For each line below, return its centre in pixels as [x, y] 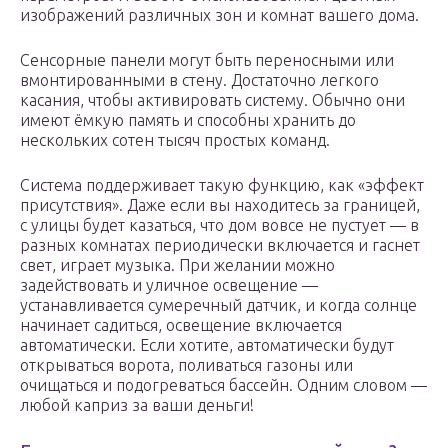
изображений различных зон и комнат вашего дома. [219, 15]
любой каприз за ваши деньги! [137, 405]
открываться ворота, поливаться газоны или [186, 365]
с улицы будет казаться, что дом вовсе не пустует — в [219, 225]
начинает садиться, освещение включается [181, 325]
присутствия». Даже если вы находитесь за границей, [220, 205]
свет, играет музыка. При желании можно [177, 265]
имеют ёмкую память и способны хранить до [188, 120]
